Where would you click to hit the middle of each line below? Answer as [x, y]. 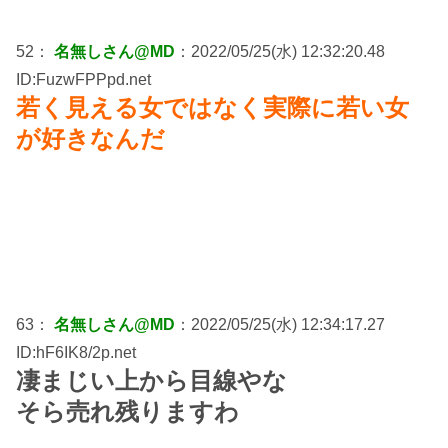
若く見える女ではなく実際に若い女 [212, 107]
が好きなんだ [90, 138]
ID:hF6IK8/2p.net [76, 352]
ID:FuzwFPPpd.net [83, 79]
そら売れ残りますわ [127, 411]
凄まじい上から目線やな [151, 380]
